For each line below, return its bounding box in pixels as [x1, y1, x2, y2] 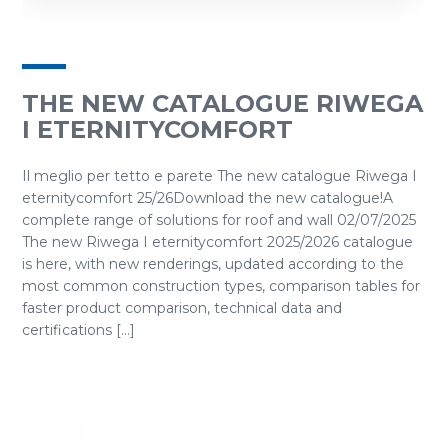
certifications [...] [22, 321, 135, 339]
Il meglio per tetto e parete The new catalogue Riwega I [22, 167, 417, 185]
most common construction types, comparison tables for [22, 277, 420, 295]
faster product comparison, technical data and [22, 299, 342, 317]
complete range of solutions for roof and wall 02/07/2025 [22, 211, 416, 229]
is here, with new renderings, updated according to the [22, 255, 404, 273]
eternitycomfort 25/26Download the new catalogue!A [22, 189, 393, 207]
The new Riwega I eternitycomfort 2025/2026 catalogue [22, 233, 413, 251]
